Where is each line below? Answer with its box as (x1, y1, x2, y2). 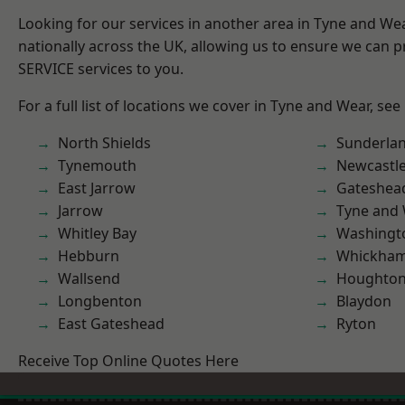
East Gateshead (58, 314, 165, 334)
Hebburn (58, 246, 119, 266)
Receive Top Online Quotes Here (18, 351, 239, 371)
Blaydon (336, 291, 391, 311)
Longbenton (58, 291, 142, 311)
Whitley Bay (58, 223, 137, 243)
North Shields (58, 133, 151, 153)
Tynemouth (58, 155, 137, 175)
